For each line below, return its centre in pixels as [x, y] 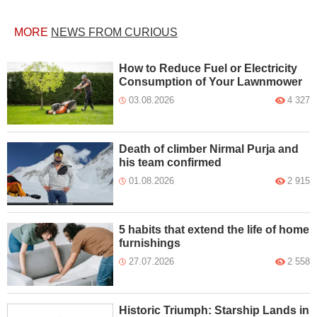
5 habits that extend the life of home [214, 229]
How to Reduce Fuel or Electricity [208, 68]
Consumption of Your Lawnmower [211, 82]
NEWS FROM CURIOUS [114, 32]
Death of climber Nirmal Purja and [209, 149]
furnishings [150, 243]
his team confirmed [171, 162]
